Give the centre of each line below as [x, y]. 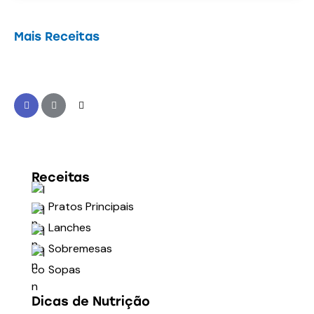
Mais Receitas [57, 37]
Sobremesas [80, 249]
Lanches [70, 228]
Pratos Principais [91, 207]
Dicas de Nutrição [91, 302]
